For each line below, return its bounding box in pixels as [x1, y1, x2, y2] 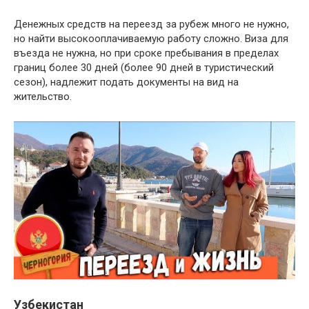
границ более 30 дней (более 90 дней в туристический [14, 61, 274, 74]
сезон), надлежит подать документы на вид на [14, 75, 239, 88]
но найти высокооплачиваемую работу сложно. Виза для [14, 32, 288, 45]
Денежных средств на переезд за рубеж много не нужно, [14, 17, 289, 30]
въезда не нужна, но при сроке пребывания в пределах [14, 46, 279, 59]
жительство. [14, 90, 72, 103]
